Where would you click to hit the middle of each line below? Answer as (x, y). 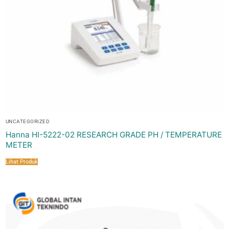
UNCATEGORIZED (27, 122)
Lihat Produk (21, 162)
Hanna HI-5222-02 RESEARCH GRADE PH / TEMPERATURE (113, 134)
